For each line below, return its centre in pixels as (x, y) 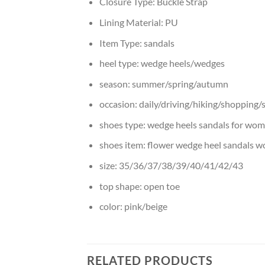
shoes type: (123, 124)
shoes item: (123, 145)
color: (112, 206)
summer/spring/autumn (180, 83)
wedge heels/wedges (182, 63)
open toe (161, 186)
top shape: (121, 186)
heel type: (120, 63)
